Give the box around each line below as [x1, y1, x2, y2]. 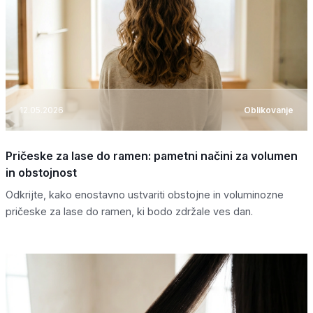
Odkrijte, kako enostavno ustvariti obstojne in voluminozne [6, 189, 284, 201]
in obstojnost [6, 166, 77, 180]
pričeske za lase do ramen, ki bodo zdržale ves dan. [6, 205, 253, 218]
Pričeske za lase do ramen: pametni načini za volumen [6, 149, 298, 163]
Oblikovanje [244, 104, 293, 115]
